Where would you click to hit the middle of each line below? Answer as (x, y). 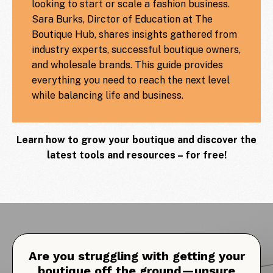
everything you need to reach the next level (131, 80)
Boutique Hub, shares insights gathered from (134, 34)
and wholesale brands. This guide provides (127, 65)
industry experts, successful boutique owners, (136, 49)
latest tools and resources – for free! (136, 155)
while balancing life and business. (108, 95)
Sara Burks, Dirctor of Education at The (122, 19)
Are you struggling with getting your (136, 256)
